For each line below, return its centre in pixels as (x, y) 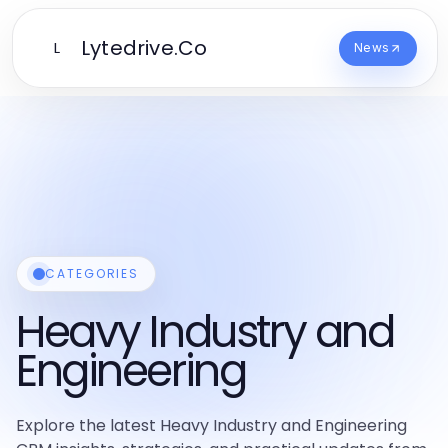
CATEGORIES (92, 273)
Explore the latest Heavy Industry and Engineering (211, 425)
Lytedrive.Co (144, 48)
